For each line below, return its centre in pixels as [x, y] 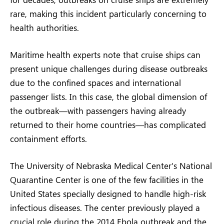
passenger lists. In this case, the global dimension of [108, 96]
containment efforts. [48, 138]
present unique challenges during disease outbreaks [109, 68]
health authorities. [44, 27]
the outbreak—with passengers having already [98, 110]
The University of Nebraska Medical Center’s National [111, 166]
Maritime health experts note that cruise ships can [105, 54]
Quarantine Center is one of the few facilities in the [107, 180]
